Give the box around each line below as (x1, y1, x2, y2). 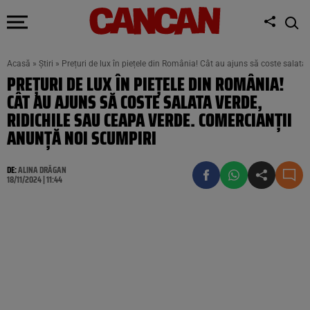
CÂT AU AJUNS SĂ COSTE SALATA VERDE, (7, 88, 262, 116)
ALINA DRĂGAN (18, 163, 66, 177)
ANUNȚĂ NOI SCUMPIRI (7, 124, 156, 152)
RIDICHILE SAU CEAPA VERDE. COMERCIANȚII (7, 106, 292, 134)
